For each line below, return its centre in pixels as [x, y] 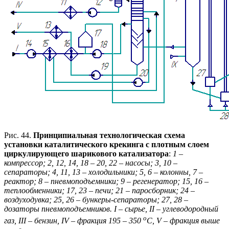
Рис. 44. [19, 135]
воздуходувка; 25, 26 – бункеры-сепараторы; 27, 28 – [96, 200]
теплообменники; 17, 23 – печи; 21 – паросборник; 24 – [99, 191]
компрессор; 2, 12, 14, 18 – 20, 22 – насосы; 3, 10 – [91, 163]
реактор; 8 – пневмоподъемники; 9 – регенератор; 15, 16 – [106, 181]
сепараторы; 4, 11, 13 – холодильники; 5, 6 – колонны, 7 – [104, 172]
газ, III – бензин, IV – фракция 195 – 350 [74, 220]
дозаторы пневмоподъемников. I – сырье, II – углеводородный [111, 209]
